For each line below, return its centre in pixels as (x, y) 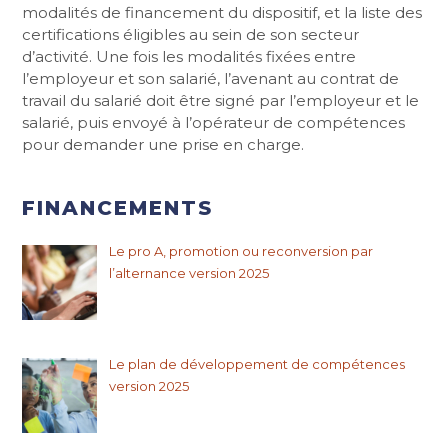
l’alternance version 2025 (188, 273)
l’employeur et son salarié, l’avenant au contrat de (211, 78)
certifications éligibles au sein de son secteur (191, 34)
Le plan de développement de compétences (256, 364)
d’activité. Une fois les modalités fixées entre (189, 56)
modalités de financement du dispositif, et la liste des (222, 12)
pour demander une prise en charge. (163, 144)
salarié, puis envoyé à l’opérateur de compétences (214, 122)
